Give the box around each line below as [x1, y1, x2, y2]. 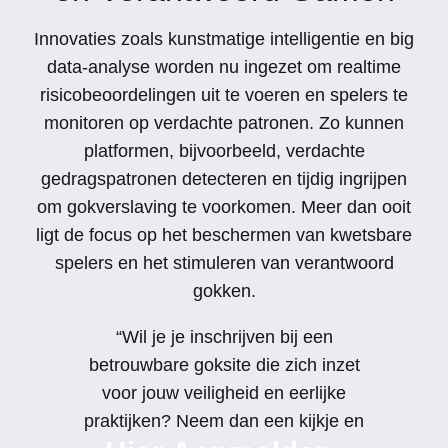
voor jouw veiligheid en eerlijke [102, 383, 346, 404]
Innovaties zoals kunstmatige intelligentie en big [34, 29, 414, 50]
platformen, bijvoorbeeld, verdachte [83, 141, 365, 162]
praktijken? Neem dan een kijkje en [84, 411, 364, 432]
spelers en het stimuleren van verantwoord [54, 253, 394, 274]
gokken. [192, 281, 256, 302]
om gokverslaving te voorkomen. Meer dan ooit [37, 197, 411, 218]
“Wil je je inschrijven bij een [115, 327, 333, 348]
